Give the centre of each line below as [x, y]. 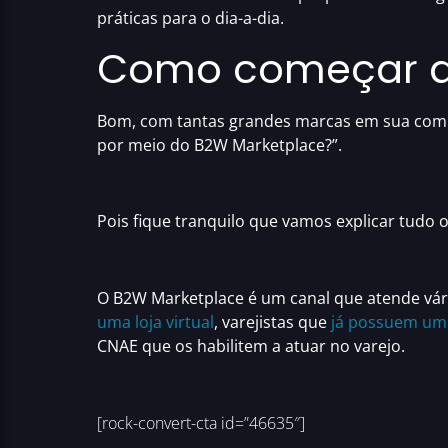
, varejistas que [272, 322]
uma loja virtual [155, 322]
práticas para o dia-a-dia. [190, 18]
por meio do [145, 144]
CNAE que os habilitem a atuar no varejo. [251, 346]
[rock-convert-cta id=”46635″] [201, 422]
